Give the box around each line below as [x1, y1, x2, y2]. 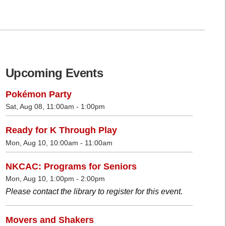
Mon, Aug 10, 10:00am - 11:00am [6, 138, 112, 147]
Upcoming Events [6, 66, 103, 80]
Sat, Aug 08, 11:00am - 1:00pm [6, 102, 105, 111]
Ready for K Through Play [6, 125, 117, 136]
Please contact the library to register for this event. [6, 187, 183, 196]
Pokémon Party [6, 89, 72, 99]
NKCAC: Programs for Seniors [6, 161, 137, 172]
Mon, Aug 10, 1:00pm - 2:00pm [6, 175, 105, 183]
